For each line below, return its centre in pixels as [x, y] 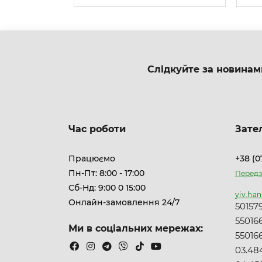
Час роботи [97, 129]
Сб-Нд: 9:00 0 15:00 [107, 188]
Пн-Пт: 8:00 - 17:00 [106, 173]
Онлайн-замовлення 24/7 [124, 202]
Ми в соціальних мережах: [136, 228]
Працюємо [92, 158]
